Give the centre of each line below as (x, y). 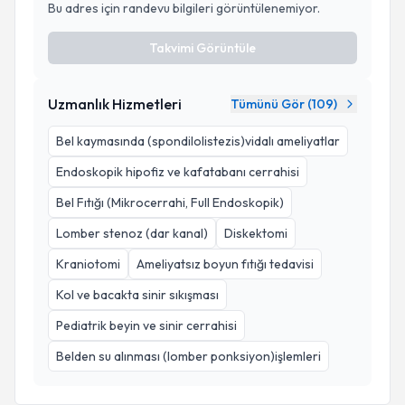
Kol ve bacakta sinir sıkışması (137, 295)
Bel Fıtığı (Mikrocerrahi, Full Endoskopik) (170, 202)
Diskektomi (256, 233)
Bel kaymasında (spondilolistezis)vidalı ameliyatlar (198, 141)
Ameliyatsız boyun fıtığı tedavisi (225, 264)
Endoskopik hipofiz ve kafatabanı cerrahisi (178, 172)
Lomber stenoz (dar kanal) (132, 233)
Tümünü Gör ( (271, 104)
